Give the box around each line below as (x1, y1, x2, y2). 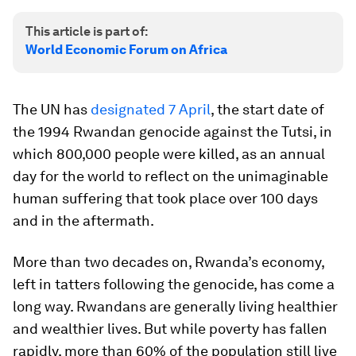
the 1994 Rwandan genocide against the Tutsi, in (13, 123, 332, 140)
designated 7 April (91, 101, 211, 118)
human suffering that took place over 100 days (13, 190, 318, 207)
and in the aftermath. (13, 212, 154, 229)
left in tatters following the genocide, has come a (13, 276, 335, 292)
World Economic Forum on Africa (25, 42, 227, 57)
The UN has (13, 101, 91, 118)
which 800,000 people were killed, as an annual (13, 145, 325, 162)
